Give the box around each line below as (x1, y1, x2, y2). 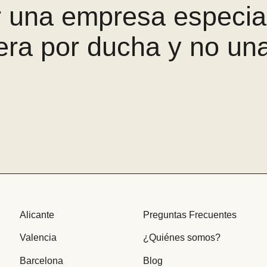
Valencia (19, 232, 57, 243)
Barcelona (19, 255, 63, 266)
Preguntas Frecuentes (142, 209, 237, 220)
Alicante (19, 209, 54, 220)
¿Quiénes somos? (142, 232, 221, 243)
